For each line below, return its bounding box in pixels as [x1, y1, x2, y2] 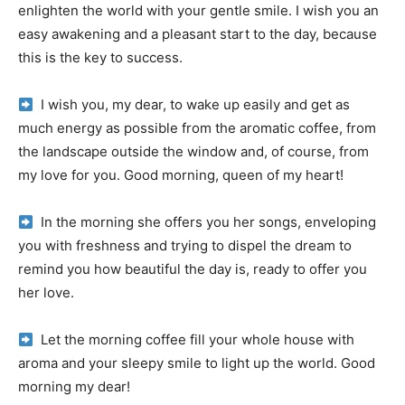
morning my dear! [18, 378, 130, 395]
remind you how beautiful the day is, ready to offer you [18, 260, 367, 278]
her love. [18, 284, 74, 301]
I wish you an [296, 2, 379, 19]
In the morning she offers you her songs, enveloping [33, 213, 377, 231]
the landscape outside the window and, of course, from [18, 143, 369, 160]
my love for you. [18, 166, 124, 184]
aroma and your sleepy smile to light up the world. [18, 354, 341, 372]
